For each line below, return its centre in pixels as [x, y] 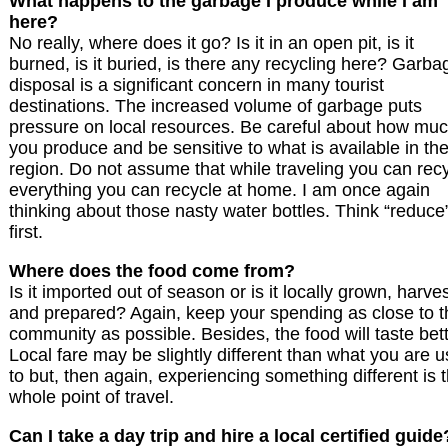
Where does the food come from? [152, 271]
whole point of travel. [91, 397]
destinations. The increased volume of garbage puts [215, 106]
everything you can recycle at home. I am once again [219, 190]
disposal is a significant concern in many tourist [196, 85]
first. [26, 232]
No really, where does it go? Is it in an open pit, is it [211, 43]
